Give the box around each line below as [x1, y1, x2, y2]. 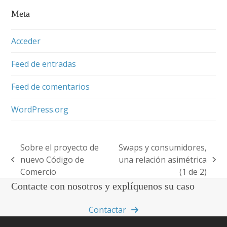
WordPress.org [11, 103, 69, 115]
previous [11, 159, 45, 171]
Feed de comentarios [11, 81, 90, 92]
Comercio [20, 166, 56, 177]
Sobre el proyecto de [20, 141, 99, 153]
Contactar [89, 204, 126, 215]
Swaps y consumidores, [119, 141, 207, 153]
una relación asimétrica [119, 154, 207, 165]
